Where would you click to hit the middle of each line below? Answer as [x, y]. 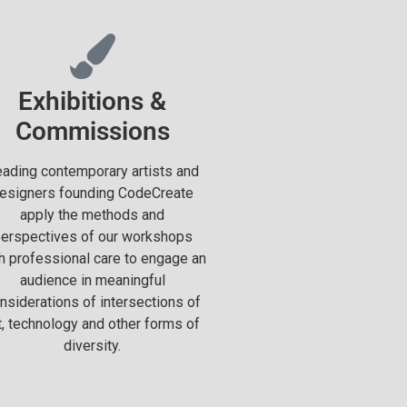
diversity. [92, 346]
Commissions [92, 131]
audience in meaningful [92, 280]
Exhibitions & [92, 101]
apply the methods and [92, 215]
